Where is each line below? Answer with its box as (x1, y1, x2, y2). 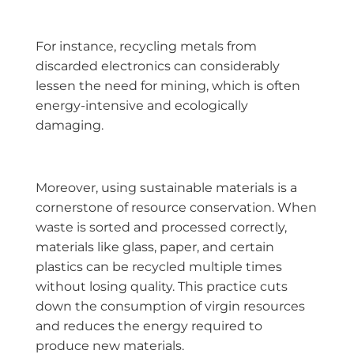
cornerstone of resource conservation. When (36, 199, 317, 215)
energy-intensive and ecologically (36, 98, 248, 114)
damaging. (36, 118, 104, 134)
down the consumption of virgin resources (36, 298, 305, 314)
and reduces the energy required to (36, 318, 262, 333)
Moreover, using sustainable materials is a (36, 179, 297, 195)
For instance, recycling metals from (36, 39, 257, 55)
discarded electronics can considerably (36, 58, 280, 74)
